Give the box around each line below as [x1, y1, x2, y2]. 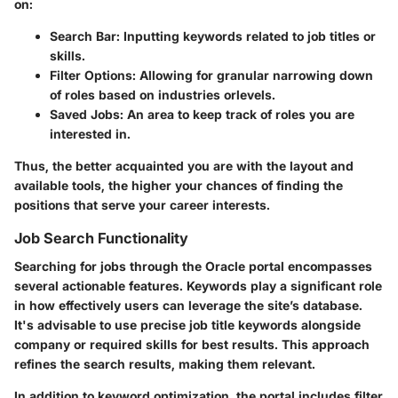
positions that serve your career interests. [14, 196, 270, 212]
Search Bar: [50, 28, 120, 44]
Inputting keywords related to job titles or [120, 28, 376, 44]
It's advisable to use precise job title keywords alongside [14, 317, 361, 333]
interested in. [50, 125, 131, 141]
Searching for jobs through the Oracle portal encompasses [14, 259, 372, 275]
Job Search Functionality [14, 228, 188, 247]
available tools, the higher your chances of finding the [14, 177, 343, 193]
